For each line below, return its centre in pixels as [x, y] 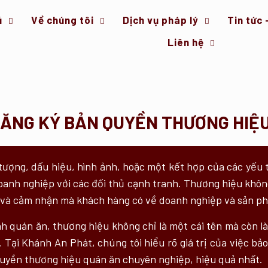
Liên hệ [186, 42]
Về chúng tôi [62, 20]
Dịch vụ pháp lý [160, 20]
